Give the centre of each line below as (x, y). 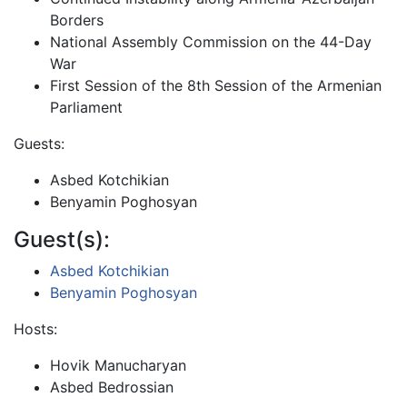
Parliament (86, 107)
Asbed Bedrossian (112, 387)
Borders (77, 20)
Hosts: (35, 329)
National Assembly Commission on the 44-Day (211, 42)
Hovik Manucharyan (118, 365)
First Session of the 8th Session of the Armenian (216, 85)
